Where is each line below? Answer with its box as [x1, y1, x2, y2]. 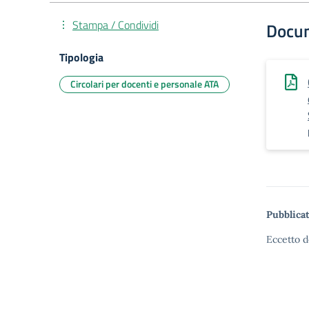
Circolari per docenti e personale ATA [70, 77, 219, 91]
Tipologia [59, 49, 103, 66]
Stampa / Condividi [72, 17, 159, 33]
